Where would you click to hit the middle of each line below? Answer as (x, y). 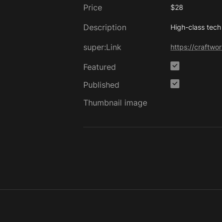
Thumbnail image (115, 103)
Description (105, 27)
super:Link (102, 47)
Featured (100, 67)
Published (101, 85)
